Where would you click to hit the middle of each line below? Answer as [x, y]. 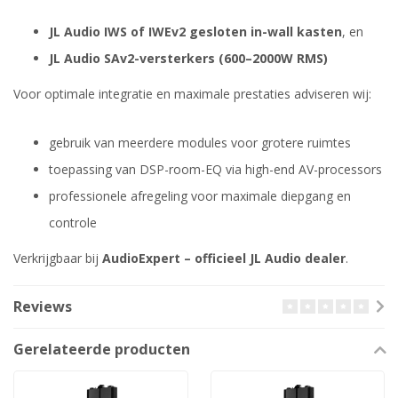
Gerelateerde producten [102, 349]
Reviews [43, 306]
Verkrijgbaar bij [58, 258]
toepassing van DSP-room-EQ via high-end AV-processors [215, 169]
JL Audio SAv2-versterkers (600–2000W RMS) [188, 58]
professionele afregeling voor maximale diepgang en [200, 195]
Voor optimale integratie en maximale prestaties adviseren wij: [192, 93]
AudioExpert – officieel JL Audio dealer [224, 258]
